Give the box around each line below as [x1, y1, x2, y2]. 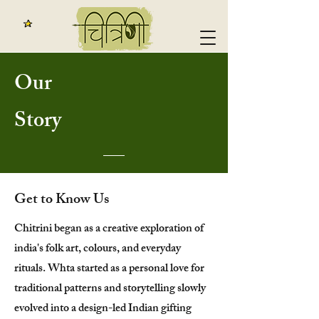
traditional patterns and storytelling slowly [14, 279, 206, 300]
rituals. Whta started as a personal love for [14, 259, 204, 280]
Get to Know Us [14, 188, 109, 213]
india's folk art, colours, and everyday [14, 239, 181, 260]
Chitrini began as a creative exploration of [14, 219, 204, 240]
